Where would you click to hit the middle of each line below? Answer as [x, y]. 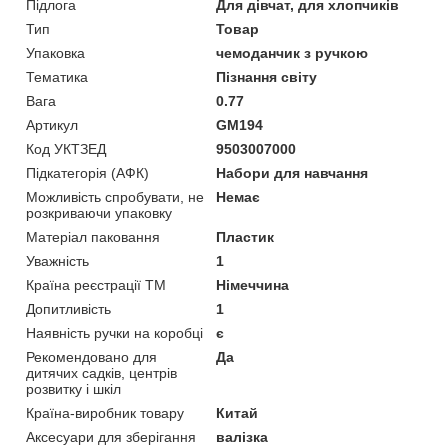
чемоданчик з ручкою [292, 52]
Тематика [57, 76]
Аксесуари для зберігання [111, 436]
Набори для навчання [292, 172]
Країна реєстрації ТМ [96, 284]
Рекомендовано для [91, 356]
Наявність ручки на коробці [114, 332]
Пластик [245, 236]
